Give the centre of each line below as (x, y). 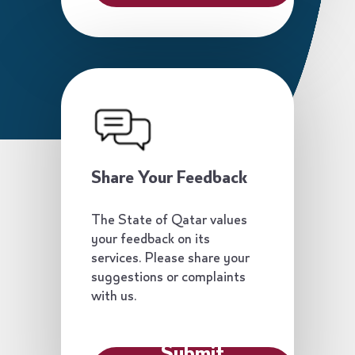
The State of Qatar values (170, 221)
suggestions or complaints (169, 278)
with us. (115, 297)
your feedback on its (151, 240)
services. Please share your (171, 259)
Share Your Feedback (170, 179)
